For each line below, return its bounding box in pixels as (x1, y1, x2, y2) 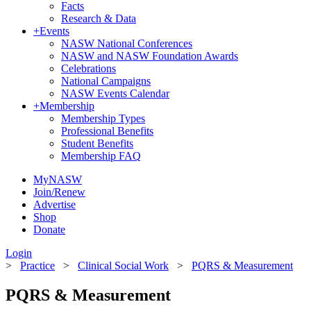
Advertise (33, 199, 76, 210)
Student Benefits (61, 137, 133, 149)
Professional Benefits (61, 125, 153, 137)
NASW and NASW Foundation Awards (61, 50, 238, 62)
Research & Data (61, 12, 136, 24)
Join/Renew (33, 186, 85, 198)
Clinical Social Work (78, 260, 169, 271)
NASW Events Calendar (61, 87, 169, 99)
